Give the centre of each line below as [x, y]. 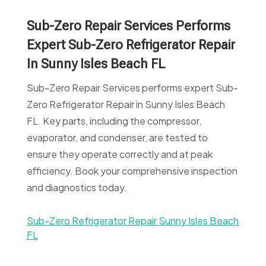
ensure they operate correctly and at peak [119, 154]
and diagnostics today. [77, 188]
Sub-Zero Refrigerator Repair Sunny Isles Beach [132, 221]
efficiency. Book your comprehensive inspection [132, 171]
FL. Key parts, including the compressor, [114, 121]
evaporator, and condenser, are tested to [117, 138]
